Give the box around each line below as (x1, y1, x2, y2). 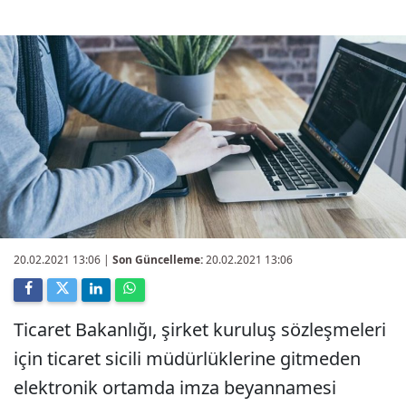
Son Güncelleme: (112, 252, 203, 267)
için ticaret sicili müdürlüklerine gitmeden (14, 346, 361, 371)
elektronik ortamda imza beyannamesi (14, 375, 336, 400)
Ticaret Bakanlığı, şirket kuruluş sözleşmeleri (14, 317, 386, 342)
